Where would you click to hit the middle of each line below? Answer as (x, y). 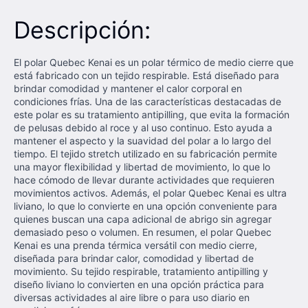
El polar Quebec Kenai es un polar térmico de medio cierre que (154, 62)
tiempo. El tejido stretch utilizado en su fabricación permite (145, 154)
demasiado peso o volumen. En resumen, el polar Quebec (143, 232)
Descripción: (82, 30)
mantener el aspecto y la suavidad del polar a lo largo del (142, 141)
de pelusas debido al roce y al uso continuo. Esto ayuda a (143, 128)
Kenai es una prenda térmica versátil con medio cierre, (135, 245)
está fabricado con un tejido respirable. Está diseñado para (146, 75)
